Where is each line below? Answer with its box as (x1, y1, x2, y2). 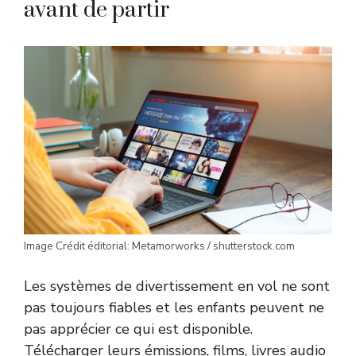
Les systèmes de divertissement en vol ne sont (24, 277, 330, 296)
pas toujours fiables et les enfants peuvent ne (24, 298, 324, 318)
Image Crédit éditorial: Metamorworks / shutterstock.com (24, 238, 295, 254)
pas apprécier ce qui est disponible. (24, 319, 253, 339)
